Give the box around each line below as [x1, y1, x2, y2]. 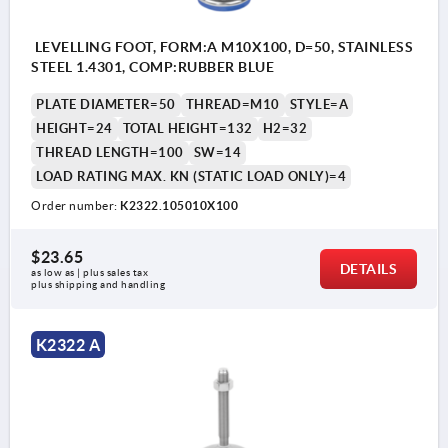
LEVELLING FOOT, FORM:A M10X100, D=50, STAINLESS [31, 39, 413, 56]
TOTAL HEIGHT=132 [122, 121, 253, 137]
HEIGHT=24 [36, 121, 113, 137]
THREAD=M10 [185, 97, 280, 113]
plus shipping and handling [31, 279, 165, 291]
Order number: [31, 199, 120, 213]
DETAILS [339, 261, 397, 278]
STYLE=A [289, 97, 348, 113]
